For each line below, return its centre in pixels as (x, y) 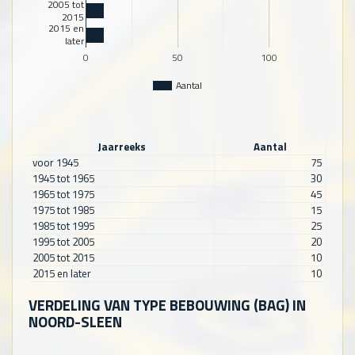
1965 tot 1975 (63, 195)
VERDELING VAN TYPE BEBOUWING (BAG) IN (167, 305)
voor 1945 (55, 163)
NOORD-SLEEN (75, 322)
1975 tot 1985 (63, 210)
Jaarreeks (121, 147)
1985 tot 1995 (63, 226)
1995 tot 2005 (63, 242)
